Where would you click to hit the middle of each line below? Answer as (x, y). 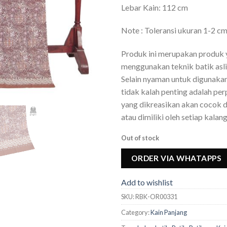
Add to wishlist (147, 182)
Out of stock (140, 138)
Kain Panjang (169, 213)
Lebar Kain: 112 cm (155, 7)
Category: (136, 213)
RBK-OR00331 (156, 197)
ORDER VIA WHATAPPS (176, 158)
